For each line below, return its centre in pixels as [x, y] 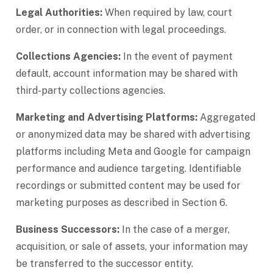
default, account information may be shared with [127, 73]
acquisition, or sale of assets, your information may [132, 246]
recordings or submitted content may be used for [128, 186]
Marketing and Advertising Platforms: [107, 117]
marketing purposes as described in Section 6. [122, 203]
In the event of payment [177, 56]
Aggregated [226, 117]
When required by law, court [167, 12]
